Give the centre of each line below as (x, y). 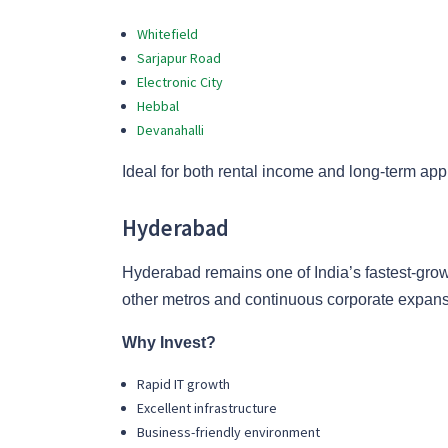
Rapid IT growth (185, 383)
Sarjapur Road (180, 58)
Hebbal (159, 106)
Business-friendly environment (230, 431)
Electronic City (181, 82)
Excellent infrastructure (208, 407)
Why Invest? (169, 342)
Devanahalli (172, 130)
